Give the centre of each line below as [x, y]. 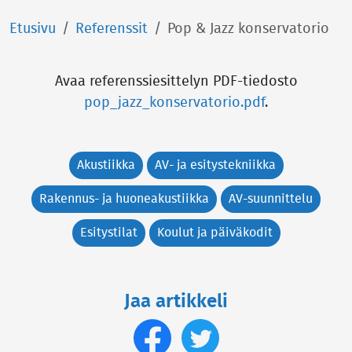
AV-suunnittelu [271, 199]
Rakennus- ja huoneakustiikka [124, 199]
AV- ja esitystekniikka [215, 165]
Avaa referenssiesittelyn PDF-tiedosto [176, 82]
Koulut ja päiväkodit [214, 233]
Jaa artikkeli [176, 302]
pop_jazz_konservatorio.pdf [174, 103]
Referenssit [112, 29]
